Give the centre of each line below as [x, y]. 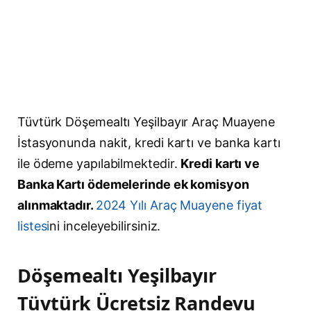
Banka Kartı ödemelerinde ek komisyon [133, 184]
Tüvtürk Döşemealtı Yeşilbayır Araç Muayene [146, 121]
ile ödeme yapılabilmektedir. [99, 163]
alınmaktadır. [57, 205]
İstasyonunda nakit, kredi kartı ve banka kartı [149, 142]
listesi [34, 226]
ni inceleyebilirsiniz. [105, 226]
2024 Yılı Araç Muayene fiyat [179, 205]
